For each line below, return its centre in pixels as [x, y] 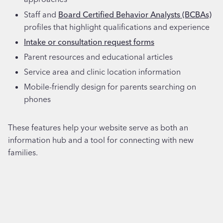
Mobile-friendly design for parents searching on [110, 87]
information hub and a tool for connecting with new [101, 140]
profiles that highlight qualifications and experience [117, 27]
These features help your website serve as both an [98, 128]
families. [23, 153]
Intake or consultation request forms [89, 42]
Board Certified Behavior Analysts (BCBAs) [135, 14]
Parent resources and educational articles [98, 56]
